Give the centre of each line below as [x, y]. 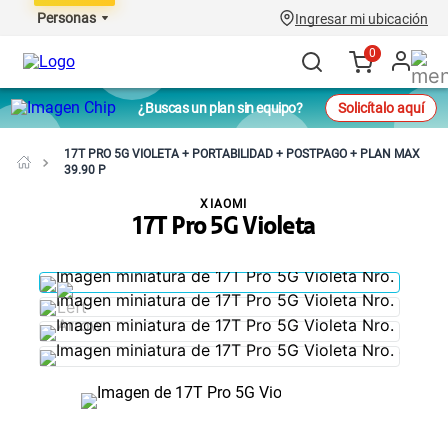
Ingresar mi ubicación [361, 19]
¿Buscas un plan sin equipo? [220, 108]
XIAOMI [224, 204]
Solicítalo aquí [380, 108]
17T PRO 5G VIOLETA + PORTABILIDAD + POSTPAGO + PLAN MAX [242, 154]
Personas [66, 18]
